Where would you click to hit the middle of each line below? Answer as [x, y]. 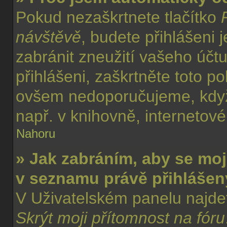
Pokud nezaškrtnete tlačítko [118, 17]
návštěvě [48, 37]
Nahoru [36, 134]
